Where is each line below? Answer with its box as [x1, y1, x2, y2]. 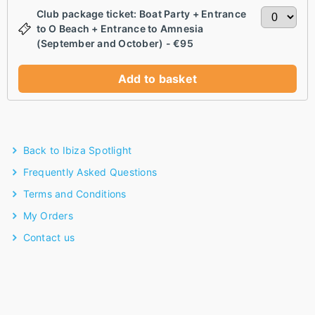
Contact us [22, 231, 75, 243]
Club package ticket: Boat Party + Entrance [36, 8, 246, 20]
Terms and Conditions [22, 188, 127, 200]
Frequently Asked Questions [22, 166, 157, 178]
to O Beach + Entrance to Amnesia [36, 22, 204, 34]
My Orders [22, 210, 73, 221]
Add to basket [117, 72, 198, 86]
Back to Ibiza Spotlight [22, 144, 132, 156]
